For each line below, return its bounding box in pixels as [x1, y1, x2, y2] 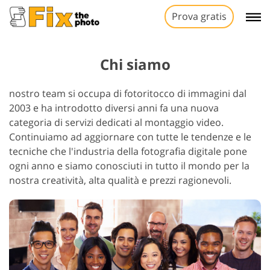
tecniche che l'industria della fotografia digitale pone [9, 145, 247, 158]
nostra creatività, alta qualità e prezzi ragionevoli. [9, 174, 231, 187]
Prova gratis [172, 10, 227, 23]
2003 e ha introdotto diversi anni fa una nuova [9, 101, 219, 115]
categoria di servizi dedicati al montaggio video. [9, 116, 224, 129]
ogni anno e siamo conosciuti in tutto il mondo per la [9, 159, 250, 172]
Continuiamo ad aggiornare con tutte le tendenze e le [9, 130, 251, 143]
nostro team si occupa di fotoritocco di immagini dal [9, 87, 246, 100]
